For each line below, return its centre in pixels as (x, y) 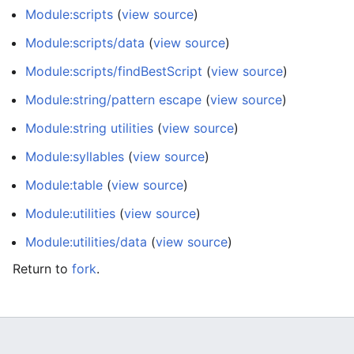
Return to (42, 269)
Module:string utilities (89, 128)
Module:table (64, 185)
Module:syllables (75, 156)
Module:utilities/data (86, 242)
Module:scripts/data (85, 43)
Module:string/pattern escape (113, 100)
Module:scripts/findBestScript (114, 71)
